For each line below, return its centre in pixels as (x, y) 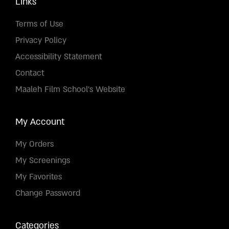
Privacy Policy (41, 40)
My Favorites (39, 177)
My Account (40, 122)
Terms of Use (39, 24)
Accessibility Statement (59, 56)
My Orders (35, 144)
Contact (30, 73)
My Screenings (43, 160)
